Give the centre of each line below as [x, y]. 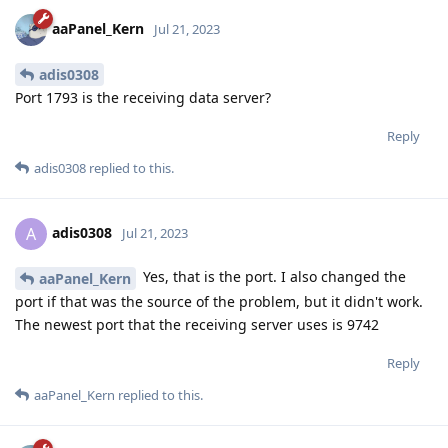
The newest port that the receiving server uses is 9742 [197, 324]
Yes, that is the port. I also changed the [272, 277]
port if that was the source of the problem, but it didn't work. [219, 301]
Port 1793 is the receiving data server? [143, 98]
